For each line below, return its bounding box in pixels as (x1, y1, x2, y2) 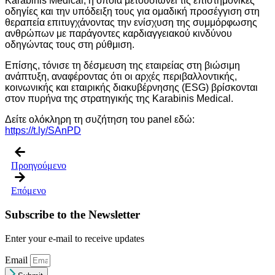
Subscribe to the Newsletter (5, 208, 140, 222)
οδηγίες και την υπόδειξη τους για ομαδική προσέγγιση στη (5, 6, 260, 17)
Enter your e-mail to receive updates (5, 233, 144, 244)
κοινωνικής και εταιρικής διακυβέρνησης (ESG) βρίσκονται (5, 82, 258, 93)
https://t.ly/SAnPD (5, 125, 81, 136)
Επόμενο (11, 185, 46, 196)
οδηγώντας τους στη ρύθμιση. (5, 39, 134, 50)
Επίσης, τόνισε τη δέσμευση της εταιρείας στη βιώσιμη (5, 60, 240, 71)
